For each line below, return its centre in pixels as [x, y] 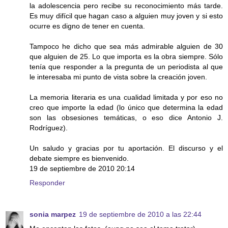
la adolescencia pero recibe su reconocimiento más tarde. [126, 6]
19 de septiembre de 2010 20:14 [82, 169]
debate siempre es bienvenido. [79, 159]
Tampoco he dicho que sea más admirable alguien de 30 [126, 47]
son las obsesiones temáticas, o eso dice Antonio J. [126, 118]
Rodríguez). [50, 128]
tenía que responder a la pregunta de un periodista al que [126, 67]
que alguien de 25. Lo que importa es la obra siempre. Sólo [126, 57]
